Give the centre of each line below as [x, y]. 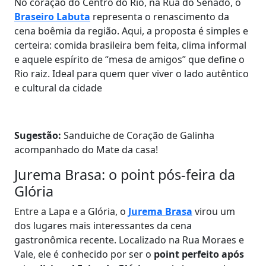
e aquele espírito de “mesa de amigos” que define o [129, 59]
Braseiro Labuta [52, 17]
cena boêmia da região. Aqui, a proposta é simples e [131, 31]
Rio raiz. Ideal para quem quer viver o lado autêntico [132, 74]
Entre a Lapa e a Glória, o [71, 211]
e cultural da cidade [58, 88]
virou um [214, 211]
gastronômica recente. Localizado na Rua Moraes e [129, 240]
